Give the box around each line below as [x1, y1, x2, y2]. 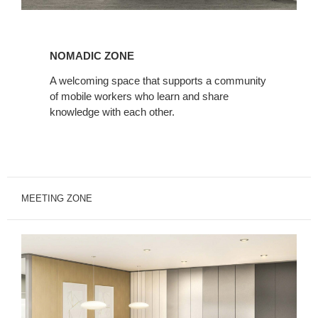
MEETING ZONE [21, 192, 92, 204]
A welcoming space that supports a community [50, 74, 266, 87]
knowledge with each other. [50, 105, 175, 118]
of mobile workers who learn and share [50, 89, 229, 102]
